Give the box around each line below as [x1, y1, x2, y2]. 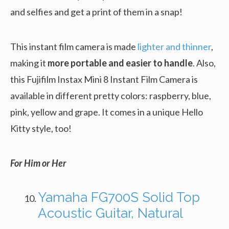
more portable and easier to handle [48, 57, 193, 68]
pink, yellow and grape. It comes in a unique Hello [10, 106, 203, 118]
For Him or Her [10, 157, 66, 169]
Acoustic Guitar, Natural [38, 205, 183, 221]
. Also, [193, 57, 216, 68]
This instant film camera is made [10, 40, 138, 52]
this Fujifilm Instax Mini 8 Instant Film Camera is [10, 73, 198, 85]
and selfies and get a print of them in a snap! [10, 6, 182, 17]
